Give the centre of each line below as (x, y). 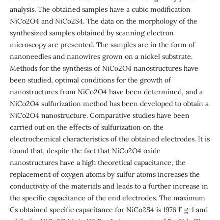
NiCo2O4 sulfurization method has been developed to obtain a (109, 103)
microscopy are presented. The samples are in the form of (102, 44)
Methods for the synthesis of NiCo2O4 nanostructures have (104, 68)
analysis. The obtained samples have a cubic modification (100, 9)
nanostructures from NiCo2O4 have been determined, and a (106, 92)
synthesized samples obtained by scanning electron (92, 33)
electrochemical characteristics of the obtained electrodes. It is (110, 139)
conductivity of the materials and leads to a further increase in (109, 186)
